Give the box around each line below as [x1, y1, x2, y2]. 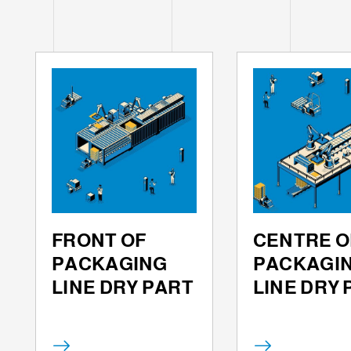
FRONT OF [52, 229, 147, 251]
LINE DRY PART [52, 276, 194, 298]
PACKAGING [52, 252, 168, 274]
